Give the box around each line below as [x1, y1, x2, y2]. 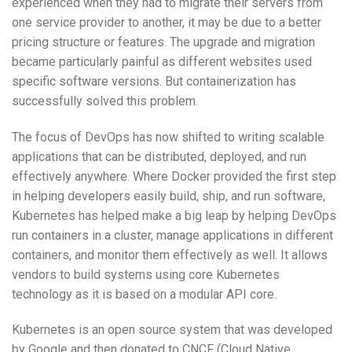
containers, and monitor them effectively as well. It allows [12, 247, 328, 262]
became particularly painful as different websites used [12, 53, 312, 69]
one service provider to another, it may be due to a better [12, 14, 321, 30]
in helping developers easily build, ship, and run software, [12, 188, 325, 203]
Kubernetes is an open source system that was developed [12, 322, 332, 338]
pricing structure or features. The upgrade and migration [12, 34, 315, 49]
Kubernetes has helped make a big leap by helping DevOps [12, 207, 336, 223]
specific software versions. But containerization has [12, 73, 296, 89]
